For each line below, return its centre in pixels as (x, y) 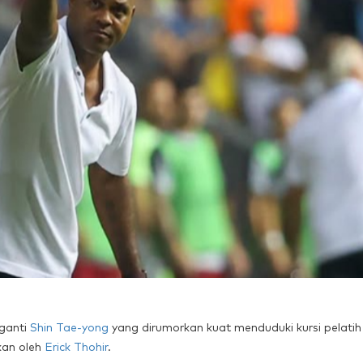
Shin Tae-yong (69, 327)
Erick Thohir (76, 346)
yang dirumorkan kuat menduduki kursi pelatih (235, 327)
